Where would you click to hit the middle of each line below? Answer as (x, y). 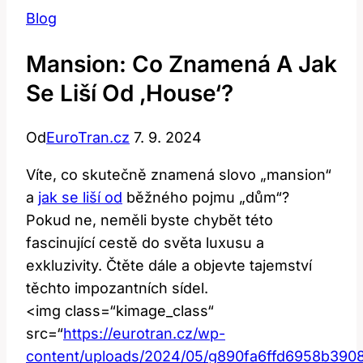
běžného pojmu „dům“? (206, 197)
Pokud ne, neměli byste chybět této (149, 220)
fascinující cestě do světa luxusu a (145, 242)
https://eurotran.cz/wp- (144, 333)
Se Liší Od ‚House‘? (130, 93)
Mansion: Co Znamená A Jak (181, 64)
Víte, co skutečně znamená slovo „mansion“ (179, 174)
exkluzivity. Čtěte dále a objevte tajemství (169, 265)
